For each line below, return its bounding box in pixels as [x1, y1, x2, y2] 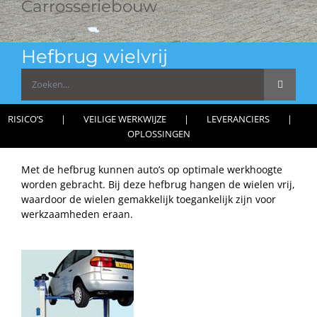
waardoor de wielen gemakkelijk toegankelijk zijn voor [21, 192, 276, 206]
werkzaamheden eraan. [21, 207, 133, 221]
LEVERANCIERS [206, 112, 270, 125]
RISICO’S [7, 112, 43, 125]
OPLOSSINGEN [127, 127, 190, 140]
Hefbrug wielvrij [21, 44, 168, 68]
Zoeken [21, 67, 54, 81]
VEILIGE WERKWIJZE [83, 112, 166, 125]
